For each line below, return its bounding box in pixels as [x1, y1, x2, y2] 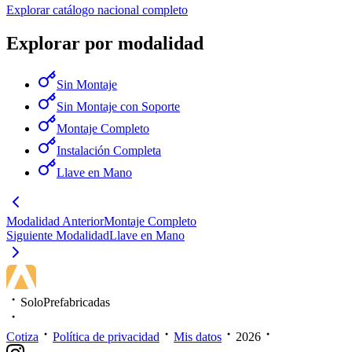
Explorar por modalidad [6, 32, 203, 53]
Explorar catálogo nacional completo [6, 2, 188, 16]
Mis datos [174, 329, 222, 343]
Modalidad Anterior [6, 214, 104, 228]
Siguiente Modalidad [6, 228, 109, 242]
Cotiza [6, 329, 38, 343]
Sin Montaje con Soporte [57, 99, 180, 113]
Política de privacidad [53, 329, 159, 343]
